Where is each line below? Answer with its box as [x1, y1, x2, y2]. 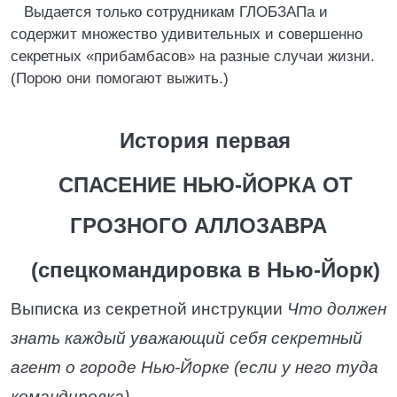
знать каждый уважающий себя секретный [11, 329, 362, 347]
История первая [120, 128, 291, 152]
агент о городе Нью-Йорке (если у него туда [11, 358, 378, 377]
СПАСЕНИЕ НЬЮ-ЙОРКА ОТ [58, 173, 353, 197]
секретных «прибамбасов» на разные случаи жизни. [11, 48, 375, 65]
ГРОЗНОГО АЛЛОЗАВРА [70, 214, 327, 237]
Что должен [287, 300, 386, 318]
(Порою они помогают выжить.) [11, 70, 229, 87]
